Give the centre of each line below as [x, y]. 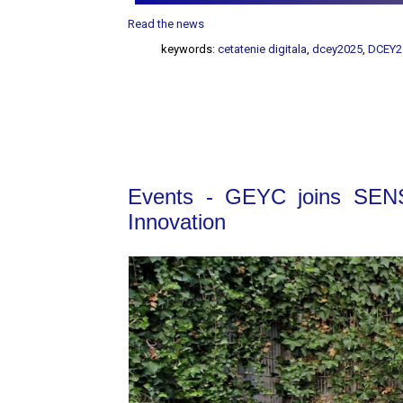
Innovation [177, 222]
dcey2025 [338, 49]
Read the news [166, 23]
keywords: [190, 49]
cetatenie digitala [263, 49]
